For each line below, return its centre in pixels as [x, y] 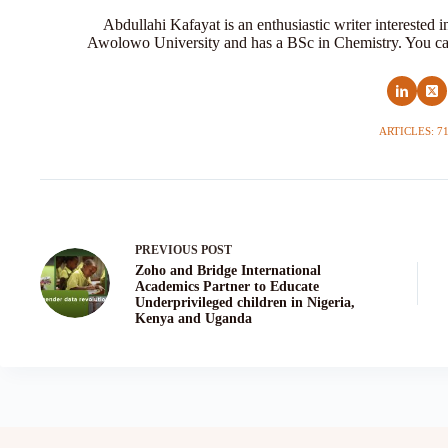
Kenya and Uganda [193, 318]
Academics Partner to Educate [227, 286]
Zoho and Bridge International [228, 270]
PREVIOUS [168, 249]
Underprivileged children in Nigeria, [245, 302]
